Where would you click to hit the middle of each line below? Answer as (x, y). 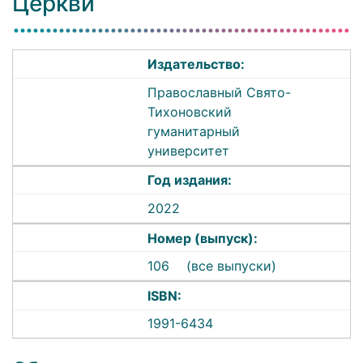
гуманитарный (194, 131)
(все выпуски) (232, 266)
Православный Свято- (220, 92)
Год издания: (190, 180)
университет (189, 150)
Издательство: (196, 64)
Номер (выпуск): (203, 238)
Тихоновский (190, 111)
